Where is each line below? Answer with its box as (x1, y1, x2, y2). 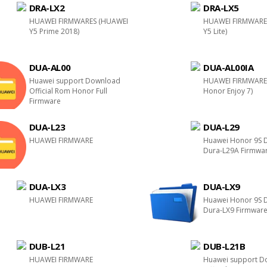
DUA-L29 (203, 121, 240, 133)
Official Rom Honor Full (29, 86, 107, 96)
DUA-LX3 (29, 181, 66, 193)
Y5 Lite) (203, 26, 228, 36)
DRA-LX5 (203, 2, 239, 14)
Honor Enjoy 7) (203, 86, 253, 96)
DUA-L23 (29, 121, 66, 133)
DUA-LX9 (203, 181, 240, 193)
